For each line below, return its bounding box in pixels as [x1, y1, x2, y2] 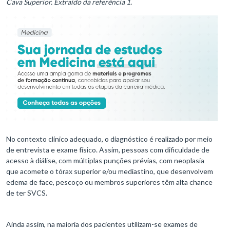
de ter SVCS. [6, 188, 47, 197]
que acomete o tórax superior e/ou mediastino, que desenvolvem [6, 166, 213, 176]
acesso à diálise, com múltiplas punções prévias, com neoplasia [6, 156, 204, 165]
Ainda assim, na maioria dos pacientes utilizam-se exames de [6, 219, 198, 228]
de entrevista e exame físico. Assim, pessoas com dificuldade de [6, 145, 209, 154]
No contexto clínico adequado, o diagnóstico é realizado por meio [6, 134, 213, 143]
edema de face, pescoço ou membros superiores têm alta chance [6, 177, 213, 186]
